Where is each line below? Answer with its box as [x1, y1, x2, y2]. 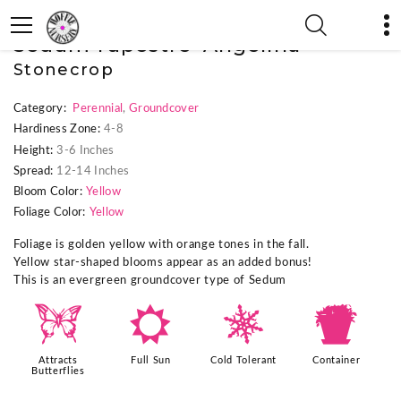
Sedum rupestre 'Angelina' [13, 33, 307, 57]
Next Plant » [120, 17, 190, 29]
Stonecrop [13, 60, 115, 80]
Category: [13, 103, 66, 115]
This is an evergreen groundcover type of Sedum [13, 274, 286, 286]
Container [312, 355, 361, 366]
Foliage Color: [13, 207, 86, 219]
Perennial [73, 103, 124, 115]
